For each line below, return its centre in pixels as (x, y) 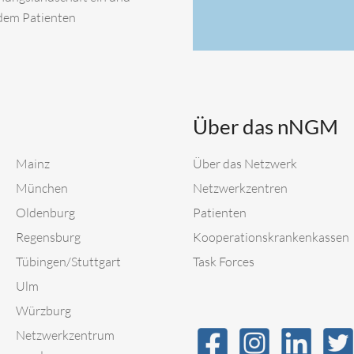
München (42, 188)
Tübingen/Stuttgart (68, 262)
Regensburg (48, 237)
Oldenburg (45, 213)
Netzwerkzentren (240, 188)
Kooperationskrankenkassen (271, 237)
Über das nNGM (265, 126)
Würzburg (43, 311)
